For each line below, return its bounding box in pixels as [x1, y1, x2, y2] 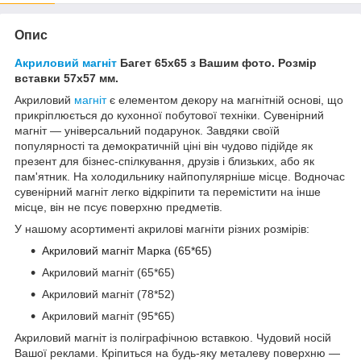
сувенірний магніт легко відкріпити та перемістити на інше [15, 185, 321, 198]
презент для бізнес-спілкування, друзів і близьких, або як [15, 154, 314, 168]
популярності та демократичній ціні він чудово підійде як [15, 139, 313, 152]
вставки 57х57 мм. [15, 71, 118, 85]
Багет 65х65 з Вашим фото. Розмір [117, 56, 317, 69]
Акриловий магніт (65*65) [42, 265, 178, 279]
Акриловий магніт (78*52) [42, 287, 175, 301]
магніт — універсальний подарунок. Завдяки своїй [15, 123, 280, 137]
